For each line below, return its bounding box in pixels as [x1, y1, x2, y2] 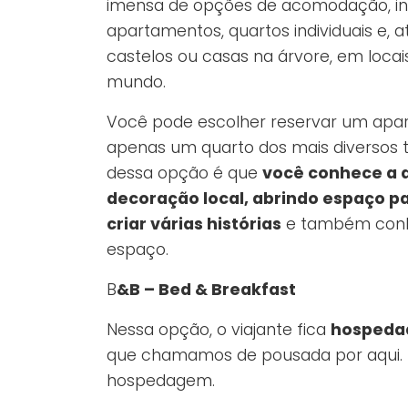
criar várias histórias [107, 213, 281, 236]
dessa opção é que [107, 162, 262, 185]
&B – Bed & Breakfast [117, 279, 296, 301]
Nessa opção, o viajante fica [107, 319, 331, 342]
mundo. [107, 71, 166, 94]
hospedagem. [107, 370, 215, 393]
